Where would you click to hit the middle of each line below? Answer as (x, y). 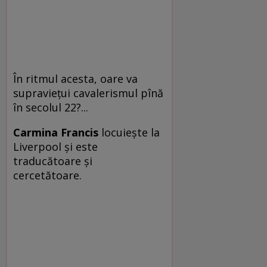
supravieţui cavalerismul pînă (88, 93)
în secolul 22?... (52, 108)
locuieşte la (129, 133)
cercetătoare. (49, 176)
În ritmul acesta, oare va (75, 79)
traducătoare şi (53, 161)
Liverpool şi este (55, 147)
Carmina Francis (56, 133)
